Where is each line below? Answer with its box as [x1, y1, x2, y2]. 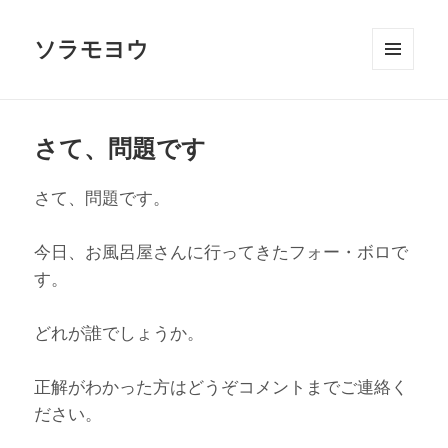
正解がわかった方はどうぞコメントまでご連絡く [34, 375, 409, 399]
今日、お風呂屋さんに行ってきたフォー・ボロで [34, 239, 409, 263]
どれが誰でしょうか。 [34, 320, 205, 344]
